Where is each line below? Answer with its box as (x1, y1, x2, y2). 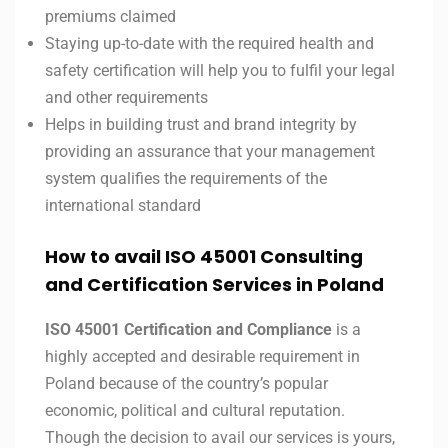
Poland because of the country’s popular (45, 374, 328, 394)
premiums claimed (45, 7, 176, 27)
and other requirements (45, 88, 208, 108)
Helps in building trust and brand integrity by (45, 115, 357, 135)
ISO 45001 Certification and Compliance (45, 320, 336, 340)
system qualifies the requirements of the (45, 169, 327, 189)
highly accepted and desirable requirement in (45, 347, 360, 367)
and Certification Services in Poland (45, 272, 384, 298)
